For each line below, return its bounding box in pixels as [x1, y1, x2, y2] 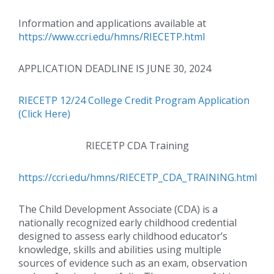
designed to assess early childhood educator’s [18, 229, 228, 243]
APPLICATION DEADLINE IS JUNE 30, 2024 [18, 61, 211, 75]
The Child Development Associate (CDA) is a [18, 202, 218, 216]
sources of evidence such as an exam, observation [18, 256, 247, 270]
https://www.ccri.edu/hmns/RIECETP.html [18, 29, 205, 43]
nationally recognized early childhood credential [18, 215, 237, 229]
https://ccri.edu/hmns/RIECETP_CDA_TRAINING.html [18, 170, 257, 184]
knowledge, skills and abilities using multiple [18, 242, 221, 256]
